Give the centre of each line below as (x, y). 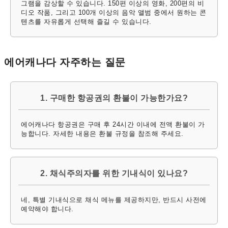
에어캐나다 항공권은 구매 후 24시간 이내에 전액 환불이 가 (113, 125)
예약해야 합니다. (47, 209)
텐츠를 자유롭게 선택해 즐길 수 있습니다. (86, 22)
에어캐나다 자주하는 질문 (65, 62)
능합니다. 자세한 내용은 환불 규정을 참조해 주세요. (102, 134)
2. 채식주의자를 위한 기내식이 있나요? (114, 174)
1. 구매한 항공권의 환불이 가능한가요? (114, 98)
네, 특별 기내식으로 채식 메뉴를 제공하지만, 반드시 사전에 (114, 200)
